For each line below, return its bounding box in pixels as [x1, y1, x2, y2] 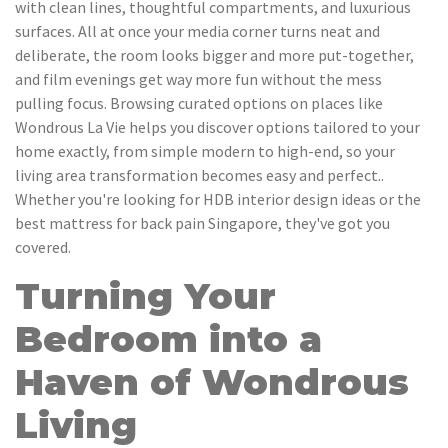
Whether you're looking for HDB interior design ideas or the [15, 189, 421, 210]
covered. [15, 237, 71, 258]
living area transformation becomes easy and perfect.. [15, 165, 384, 186]
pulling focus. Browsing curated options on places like [15, 93, 383, 114]
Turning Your [15, 274, 276, 319]
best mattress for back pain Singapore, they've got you [15, 213, 390, 234]
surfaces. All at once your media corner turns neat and [15, 21, 380, 42]
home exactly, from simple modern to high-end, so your [15, 141, 395, 162]
